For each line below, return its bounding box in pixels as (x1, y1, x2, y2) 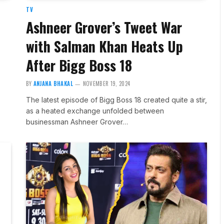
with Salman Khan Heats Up (25, 35, 183, 56)
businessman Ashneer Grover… (25, 117, 128, 126)
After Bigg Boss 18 (25, 54, 132, 75)
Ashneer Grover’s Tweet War (25, 16, 182, 37)
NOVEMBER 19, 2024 (82, 79, 130, 87)
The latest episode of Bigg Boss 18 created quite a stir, (25, 95, 207, 104)
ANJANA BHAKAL (33, 79, 73, 87)
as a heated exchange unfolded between (25, 106, 164, 115)
